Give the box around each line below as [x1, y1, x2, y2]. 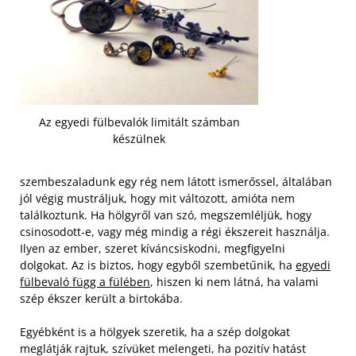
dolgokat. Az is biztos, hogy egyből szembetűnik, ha [20, 257, 296, 273]
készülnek [113, 131, 165, 147]
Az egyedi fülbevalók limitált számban [38, 114, 240, 130]
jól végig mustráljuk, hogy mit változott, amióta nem [20, 190, 295, 206]
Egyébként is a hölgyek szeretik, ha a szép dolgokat [20, 323, 290, 339]
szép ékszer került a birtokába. [20, 290, 183, 306]
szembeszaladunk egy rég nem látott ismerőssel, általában [20, 173, 332, 189]
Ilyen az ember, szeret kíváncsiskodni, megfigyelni [20, 240, 285, 256]
